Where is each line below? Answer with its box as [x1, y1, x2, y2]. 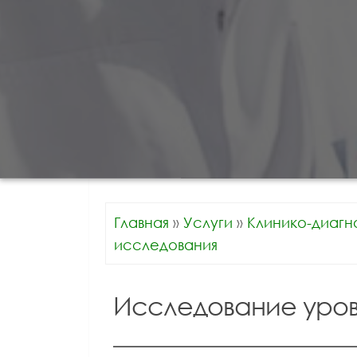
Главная [114, 214, 169, 231]
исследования [114, 236, 218, 253]
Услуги [183, 214, 233, 231]
